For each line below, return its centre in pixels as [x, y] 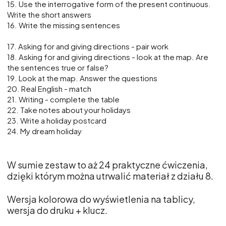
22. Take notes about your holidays [69, 110]
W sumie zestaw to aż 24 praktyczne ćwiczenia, [107, 165]
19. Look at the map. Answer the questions [82, 78]
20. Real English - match [49, 89]
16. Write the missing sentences [64, 25]
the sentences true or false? [58, 68]
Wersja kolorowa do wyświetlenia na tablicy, [101, 199]
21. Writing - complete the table [63, 99]
